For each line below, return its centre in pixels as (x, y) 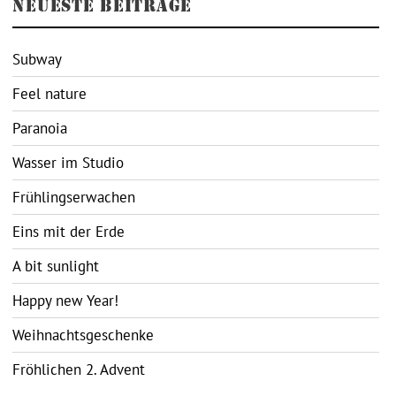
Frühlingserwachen (74, 197)
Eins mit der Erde (69, 231)
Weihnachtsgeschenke (84, 335)
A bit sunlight (56, 266)
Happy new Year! (66, 300)
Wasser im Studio (69, 162)
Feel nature (50, 93)
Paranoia (40, 128)
